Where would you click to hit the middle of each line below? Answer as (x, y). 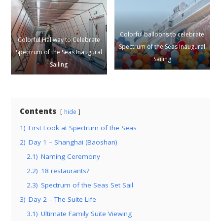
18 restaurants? (65, 171)
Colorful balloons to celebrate (162, 35)
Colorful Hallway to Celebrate (59, 39)
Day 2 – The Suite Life (63, 200)
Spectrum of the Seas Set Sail (87, 185)
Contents (38, 111)
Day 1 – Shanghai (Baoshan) (73, 142)
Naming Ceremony (71, 157)
